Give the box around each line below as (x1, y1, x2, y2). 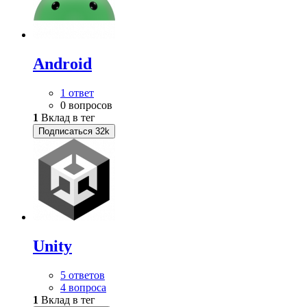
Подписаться (38, 125, 93, 136)
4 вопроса (60, 281, 106, 293)
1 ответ (60, 86, 94, 99)
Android (33, 54, 92, 73)
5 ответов (60, 269, 105, 281)
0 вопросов (60, 99, 112, 111)
